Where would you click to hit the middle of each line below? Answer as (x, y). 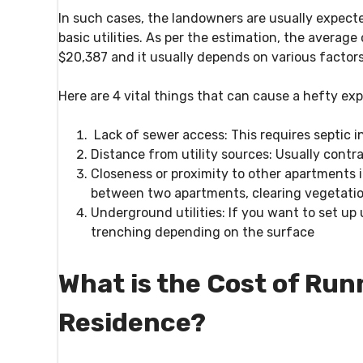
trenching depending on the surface (204, 233)
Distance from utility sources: (181, 155)
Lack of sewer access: (161, 135)
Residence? (132, 322)
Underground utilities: (158, 213)
